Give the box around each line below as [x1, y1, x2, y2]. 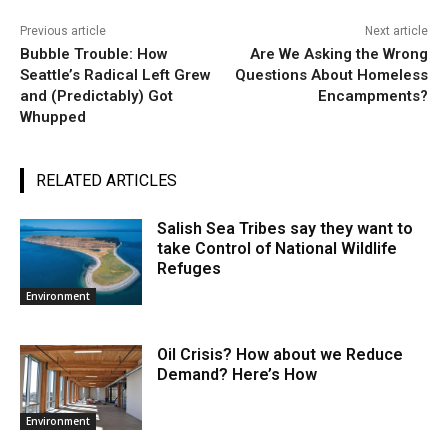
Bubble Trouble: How [20, 44, 168, 63]
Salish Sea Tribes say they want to [157, 218, 414, 238]
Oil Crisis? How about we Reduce [157, 344, 404, 364]
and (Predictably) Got [20, 86, 173, 105]
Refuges [157, 258, 222, 278]
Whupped [20, 107, 86, 126]
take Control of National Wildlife [157, 238, 398, 258]
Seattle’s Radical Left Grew [20, 65, 211, 84]
